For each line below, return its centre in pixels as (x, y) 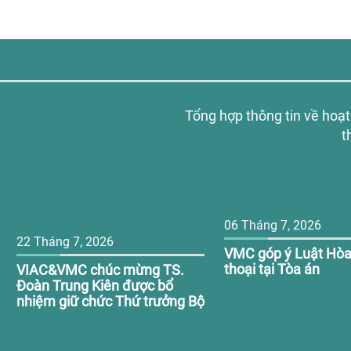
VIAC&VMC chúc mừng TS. (100, 270)
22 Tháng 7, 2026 (65, 242)
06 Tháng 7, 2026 (273, 225)
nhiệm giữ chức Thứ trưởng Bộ (110, 301)
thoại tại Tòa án (272, 269)
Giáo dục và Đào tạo (78, 317)
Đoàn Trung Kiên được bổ (94, 286)
